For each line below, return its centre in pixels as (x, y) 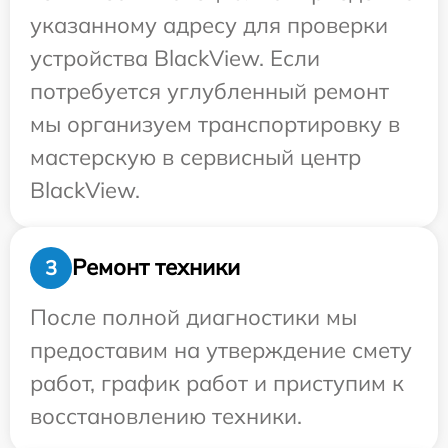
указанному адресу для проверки (209, 24)
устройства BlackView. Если (175, 57)
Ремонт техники (156, 267)
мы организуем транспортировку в (215, 123)
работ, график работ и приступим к (217, 382)
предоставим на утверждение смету (221, 349)
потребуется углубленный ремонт (209, 90)
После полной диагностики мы (193, 316)
